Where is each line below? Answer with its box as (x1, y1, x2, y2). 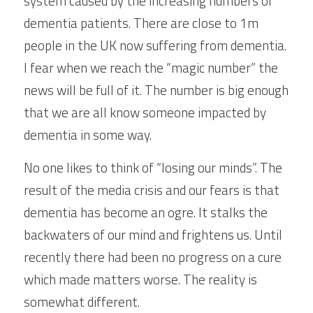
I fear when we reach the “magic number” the (24, 57, 278, 78)
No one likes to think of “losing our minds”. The (24, 157, 282, 177)
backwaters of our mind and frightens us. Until (24, 224, 282, 245)
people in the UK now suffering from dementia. (24, 35, 286, 55)
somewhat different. (24, 291, 140, 312)
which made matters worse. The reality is (24, 269, 257, 289)
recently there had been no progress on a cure (24, 247, 282, 267)
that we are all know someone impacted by (24, 102, 266, 122)
